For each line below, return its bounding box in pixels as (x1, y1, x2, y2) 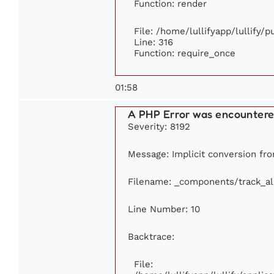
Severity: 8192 (128, 121, 190, 132)
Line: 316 (134, 37, 173, 48)
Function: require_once (134, 48, 235, 59)
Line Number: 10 (128, 204, 200, 215)
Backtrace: (128, 231, 174, 242)
